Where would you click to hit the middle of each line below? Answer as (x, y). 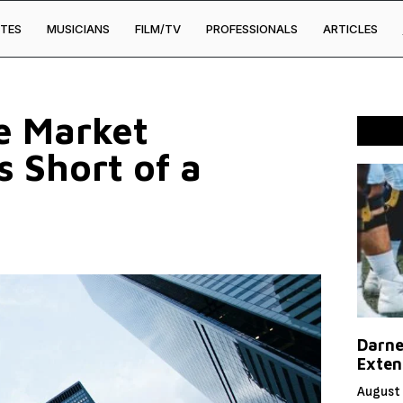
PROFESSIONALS (251, 28)
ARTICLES (350, 28)
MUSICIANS (78, 28)
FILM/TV (157, 28)
